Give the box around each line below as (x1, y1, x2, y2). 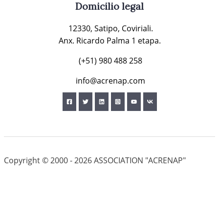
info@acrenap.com (74, 75, 145, 87)
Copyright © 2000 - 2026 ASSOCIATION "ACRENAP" (4, 155, 186, 166)
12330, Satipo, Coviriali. (66, 23, 153, 34)
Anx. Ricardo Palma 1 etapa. (58, 35, 161, 46)
